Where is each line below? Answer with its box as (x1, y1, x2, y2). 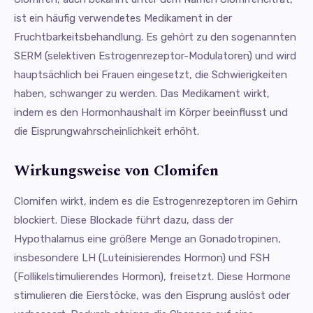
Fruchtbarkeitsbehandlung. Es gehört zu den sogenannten (14, 31, 296, 44)
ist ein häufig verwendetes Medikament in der (14, 12, 232, 25)
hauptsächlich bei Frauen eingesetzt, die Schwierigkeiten (14, 68, 287, 82)
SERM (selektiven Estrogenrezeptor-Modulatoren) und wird (14, 50, 296, 63)
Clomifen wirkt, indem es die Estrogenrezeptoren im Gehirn (14, 195, 298, 208)
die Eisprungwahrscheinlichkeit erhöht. (14, 125, 199, 138)
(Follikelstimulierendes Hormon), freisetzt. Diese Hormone (14, 270, 291, 284)
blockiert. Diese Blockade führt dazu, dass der (14, 214, 233, 227)
